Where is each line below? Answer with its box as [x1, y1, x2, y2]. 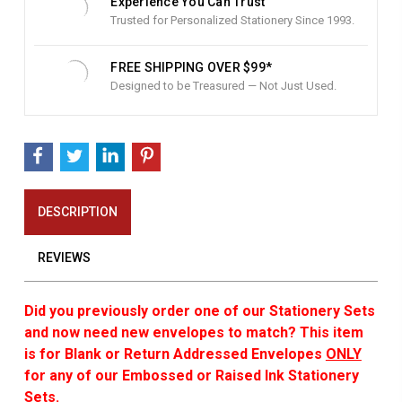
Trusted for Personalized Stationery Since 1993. [110, 13, 355, 27]
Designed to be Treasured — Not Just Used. [110, 78, 337, 92]
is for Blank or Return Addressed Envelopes [23, 345, 326, 363]
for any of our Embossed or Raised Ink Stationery [23, 366, 359, 384]
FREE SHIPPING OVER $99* [110, 59, 273, 74]
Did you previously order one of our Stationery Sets [23, 301, 375, 319]
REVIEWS [37, 249, 91, 265]
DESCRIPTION [37, 204, 118, 219]
